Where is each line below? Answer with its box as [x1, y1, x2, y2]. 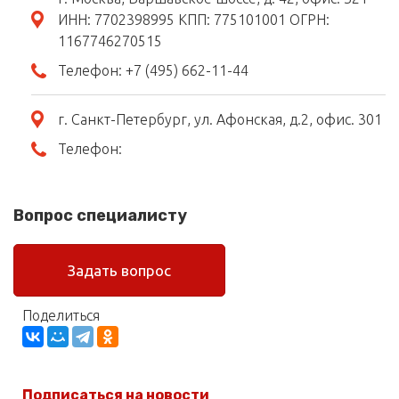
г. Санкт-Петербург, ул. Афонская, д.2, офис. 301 [58, 111, 382, 128]
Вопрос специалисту [13, 205, 187, 225]
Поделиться [22, 307, 100, 324]
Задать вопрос [68, 262, 171, 280]
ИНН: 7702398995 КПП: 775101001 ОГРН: [58, 12, 330, 28]
